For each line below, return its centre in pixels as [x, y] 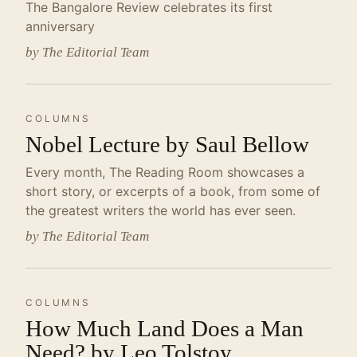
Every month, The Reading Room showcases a [165, 172]
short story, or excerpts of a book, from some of [173, 191]
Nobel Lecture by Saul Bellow [167, 144]
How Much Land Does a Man [165, 328]
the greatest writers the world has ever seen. [161, 210]
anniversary [60, 26]
